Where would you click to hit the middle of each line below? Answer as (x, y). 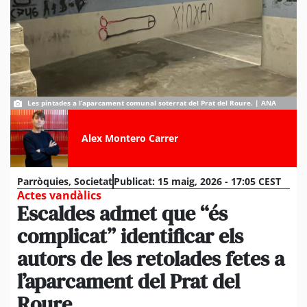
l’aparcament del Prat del (128, 281)
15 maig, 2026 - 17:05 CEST (219, 181)
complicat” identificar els (130, 236)
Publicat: (134, 181)
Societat (93, 181)
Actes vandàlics (59, 195)
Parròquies (43, 181)
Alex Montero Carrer (130, 138)
